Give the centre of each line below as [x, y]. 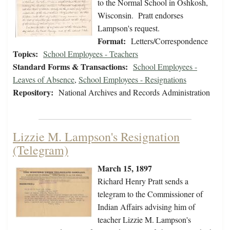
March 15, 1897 [125, 168]
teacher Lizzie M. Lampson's [144, 220]
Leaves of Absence [44, 80]
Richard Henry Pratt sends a [143, 181]
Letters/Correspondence [169, 41]
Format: [112, 41]
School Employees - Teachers [91, 54]
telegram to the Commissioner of [150, 194]
